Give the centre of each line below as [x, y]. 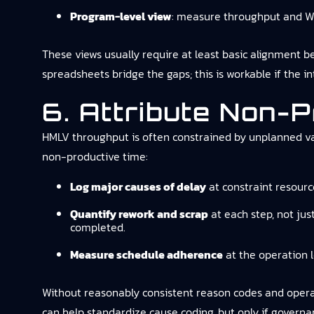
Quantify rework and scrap [139, 214]
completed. [98, 227]
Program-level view [121, 16]
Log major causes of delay [138, 186]
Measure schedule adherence [146, 254]
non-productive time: [95, 156]
